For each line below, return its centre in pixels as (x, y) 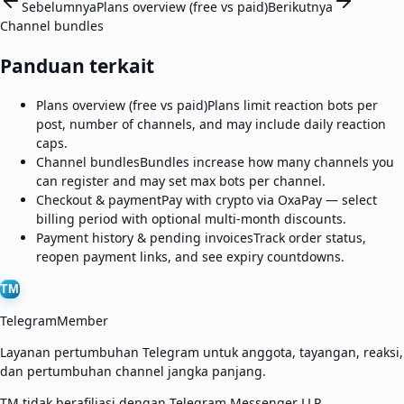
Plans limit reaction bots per (293, 105)
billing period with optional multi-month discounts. (191, 218)
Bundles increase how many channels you (267, 161)
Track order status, (310, 237)
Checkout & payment (99, 199)
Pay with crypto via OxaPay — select (269, 199)
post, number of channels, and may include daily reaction (211, 124)
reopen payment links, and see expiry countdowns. (190, 256)
